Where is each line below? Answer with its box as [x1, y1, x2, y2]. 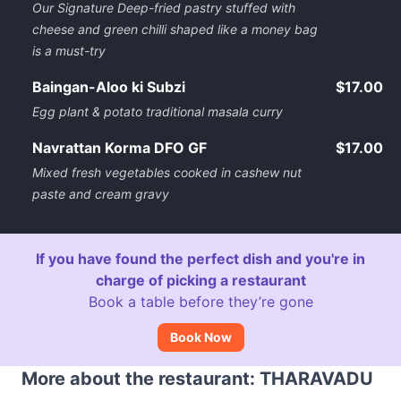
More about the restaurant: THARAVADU [21, 368, 373, 389]
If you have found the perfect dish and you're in [36, 250, 365, 268]
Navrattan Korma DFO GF [32, 139, 207, 157]
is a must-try [32, 43, 106, 58]
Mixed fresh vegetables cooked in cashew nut [32, 165, 302, 180]
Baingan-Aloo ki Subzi [32, 78, 185, 96]
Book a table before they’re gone [88, 293, 313, 311]
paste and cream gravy [32, 186, 169, 201]
